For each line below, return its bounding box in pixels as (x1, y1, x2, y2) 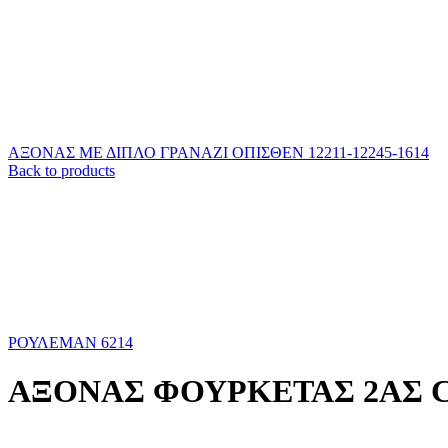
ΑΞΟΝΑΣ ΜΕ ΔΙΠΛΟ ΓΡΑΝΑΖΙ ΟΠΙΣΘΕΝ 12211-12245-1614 (8, 144, 429, 161)
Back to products (8, 162, 115, 179)
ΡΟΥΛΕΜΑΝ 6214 (8, 334, 133, 351)
